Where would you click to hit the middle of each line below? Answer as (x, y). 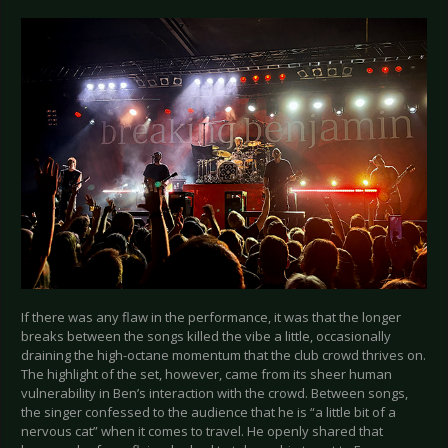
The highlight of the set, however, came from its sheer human (206, 373)
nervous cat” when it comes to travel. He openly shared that (202, 430)
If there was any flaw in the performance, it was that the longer (211, 316)
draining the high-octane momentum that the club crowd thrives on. (223, 354)
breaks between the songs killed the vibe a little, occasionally (206, 335)
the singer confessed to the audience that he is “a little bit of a (208, 411)
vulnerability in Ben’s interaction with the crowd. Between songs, (214, 392)
